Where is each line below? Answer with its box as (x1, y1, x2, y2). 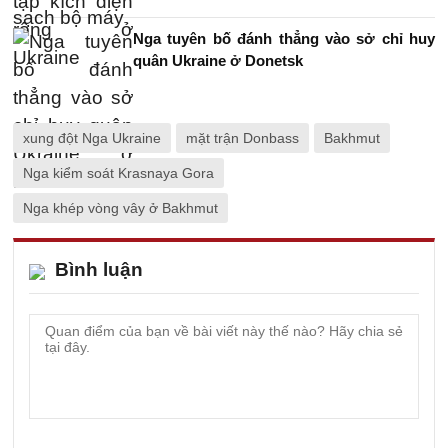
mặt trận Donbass (186, 130, 299, 146)
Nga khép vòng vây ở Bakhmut (23, 200, 218, 216)
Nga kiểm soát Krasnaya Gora (23, 165, 214, 181)
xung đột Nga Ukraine (23, 130, 161, 146)
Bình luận (55, 259, 143, 280)
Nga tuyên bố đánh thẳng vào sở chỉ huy (133, 30, 435, 47)
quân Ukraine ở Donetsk (133, 52, 303, 69)
